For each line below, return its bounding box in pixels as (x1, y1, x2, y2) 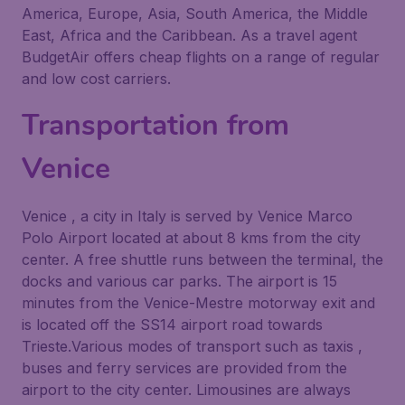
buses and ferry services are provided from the (22, 359, 347, 377)
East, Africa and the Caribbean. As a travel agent (22, 26, 357, 44)
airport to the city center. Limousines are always (22, 381, 351, 399)
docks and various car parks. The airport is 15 (22, 272, 337, 290)
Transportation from (22, 106, 289, 145)
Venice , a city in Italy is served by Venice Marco (22, 207, 353, 225)
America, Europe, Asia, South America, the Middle (22, 5, 368, 23)
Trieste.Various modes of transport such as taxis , (22, 337, 363, 355)
